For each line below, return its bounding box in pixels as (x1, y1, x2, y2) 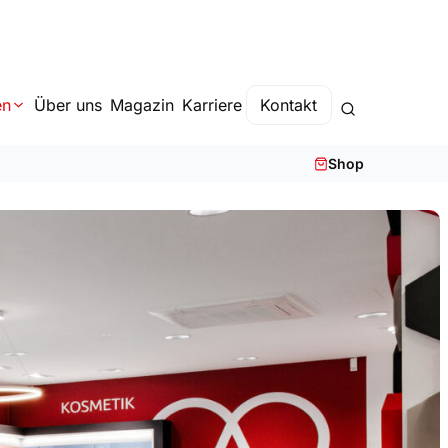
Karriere (181, 95, 242, 115)
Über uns (33, 95, 102, 115)
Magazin (109, 95, 174, 115)
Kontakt (260, 95, 318, 115)
